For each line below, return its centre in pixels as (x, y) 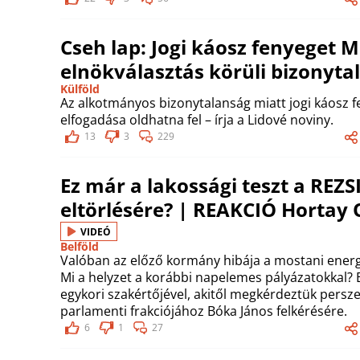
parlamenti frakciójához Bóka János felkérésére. (204, 311)
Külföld (80, 89)
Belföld (80, 246)
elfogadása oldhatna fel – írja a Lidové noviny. (197, 120)
